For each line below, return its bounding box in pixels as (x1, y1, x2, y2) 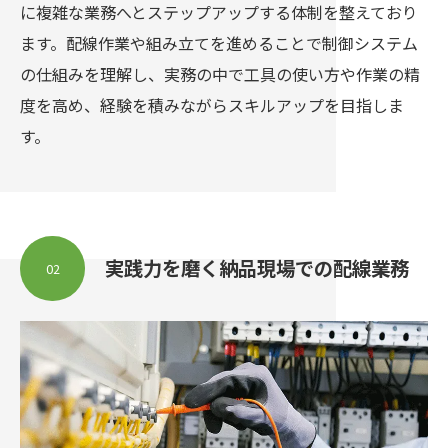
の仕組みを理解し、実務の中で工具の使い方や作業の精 (20, 62, 420, 86)
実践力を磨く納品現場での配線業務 (105, 254, 409, 282)
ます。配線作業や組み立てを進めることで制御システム (20, 31, 418, 55)
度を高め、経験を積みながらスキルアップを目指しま (20, 93, 404, 117)
